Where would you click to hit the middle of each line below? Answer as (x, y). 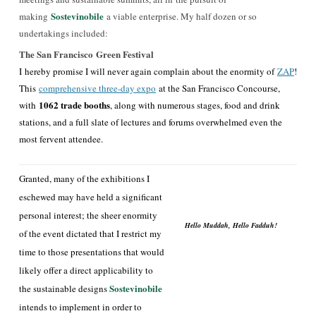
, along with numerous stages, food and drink (195, 105)
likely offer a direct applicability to (86, 270)
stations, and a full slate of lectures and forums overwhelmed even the (151, 122)
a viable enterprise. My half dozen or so (180, 16)
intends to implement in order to (80, 307)
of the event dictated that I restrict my (90, 233)
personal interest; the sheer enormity (88, 215)
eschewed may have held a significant (91, 197)
